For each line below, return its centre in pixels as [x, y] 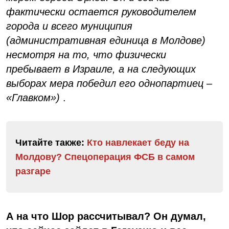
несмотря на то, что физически [86, 55]
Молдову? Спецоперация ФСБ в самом [105, 157]
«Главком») [33, 98]
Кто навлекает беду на [138, 143]
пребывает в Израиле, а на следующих [101, 69]
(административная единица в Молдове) [106, 41]
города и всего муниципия [69, 26]
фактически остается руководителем [101, 12]
